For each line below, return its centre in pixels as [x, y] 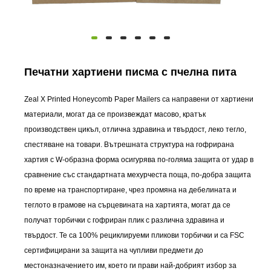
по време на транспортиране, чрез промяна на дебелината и [131, 190]
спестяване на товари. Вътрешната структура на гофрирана [129, 144]
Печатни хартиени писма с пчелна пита [131, 72]
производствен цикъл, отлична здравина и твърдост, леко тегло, [135, 129]
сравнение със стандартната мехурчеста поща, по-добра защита [138, 175]
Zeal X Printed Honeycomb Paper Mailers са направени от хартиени [139, 99]
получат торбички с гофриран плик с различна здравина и [125, 220]
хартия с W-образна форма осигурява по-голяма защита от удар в [139, 159]
